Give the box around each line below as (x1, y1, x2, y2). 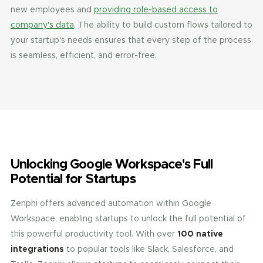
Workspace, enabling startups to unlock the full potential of (11, 213, 246, 224)
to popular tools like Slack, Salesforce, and (64, 244, 234, 254)
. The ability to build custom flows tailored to (74, 19, 252, 30)
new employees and (11, 4, 94, 15)
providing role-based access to (94, 4, 218, 15)
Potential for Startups (11, 170, 136, 187)
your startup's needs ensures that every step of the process (11, 35, 251, 45)
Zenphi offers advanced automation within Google (11, 198, 211, 208)
